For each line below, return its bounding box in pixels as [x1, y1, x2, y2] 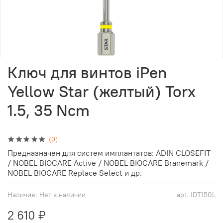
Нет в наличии [39, 190, 86, 199]
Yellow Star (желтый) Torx [7, 81, 196, 102]
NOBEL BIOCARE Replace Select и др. [7, 167, 142, 178]
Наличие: [7, 190, 37, 199]
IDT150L [191, 190, 216, 199]
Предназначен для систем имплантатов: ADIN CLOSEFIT [7, 147, 211, 158]
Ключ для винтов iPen [7, 62, 167, 83]
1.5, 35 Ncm [7, 100, 90, 120]
